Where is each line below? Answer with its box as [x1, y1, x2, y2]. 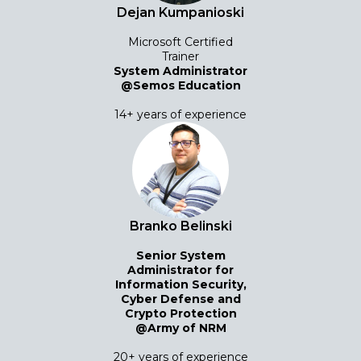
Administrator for [127, 262, 234, 277]
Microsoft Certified [128, 34, 233, 49]
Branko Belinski [129, 218, 232, 234]
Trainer [162, 48, 199, 64]
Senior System [135, 247, 226, 263]
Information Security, [114, 276, 247, 292]
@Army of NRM [135, 320, 226, 335]
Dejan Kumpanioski [117, 4, 244, 20]
